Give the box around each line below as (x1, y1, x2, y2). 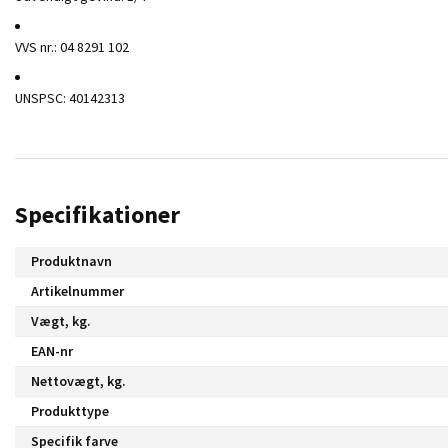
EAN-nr (31, 341, 73, 360)
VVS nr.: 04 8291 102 (15, 37, 129, 56)
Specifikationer (15, 198, 180, 230)
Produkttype (31, 401, 109, 420)
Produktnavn (31, 251, 112, 270)
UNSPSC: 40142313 (15, 88, 125, 107)
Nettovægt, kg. (31, 371, 126, 390)
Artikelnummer (31, 281, 124, 300)
